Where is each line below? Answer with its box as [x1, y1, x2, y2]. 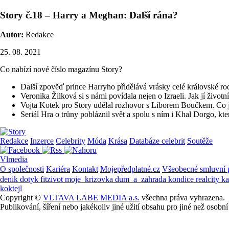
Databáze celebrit [129, 136, 185, 146]
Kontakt [72, 165, 98, 174]
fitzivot [40, 175, 65, 184]
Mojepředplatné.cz [100, 165, 160, 174]
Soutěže [187, 136, 213, 146]
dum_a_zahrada [115, 175, 168, 184]
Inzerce [30, 136, 54, 146]
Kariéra [46, 165, 70, 174]
